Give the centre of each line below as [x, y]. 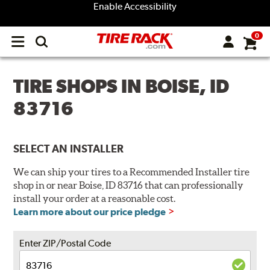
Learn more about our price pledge [90, 212]
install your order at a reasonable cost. [95, 199]
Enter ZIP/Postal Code [65, 243]
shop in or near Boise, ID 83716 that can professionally [129, 185]
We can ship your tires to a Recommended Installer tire [132, 172]
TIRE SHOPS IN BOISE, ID [121, 86]
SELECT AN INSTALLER [69, 149]
